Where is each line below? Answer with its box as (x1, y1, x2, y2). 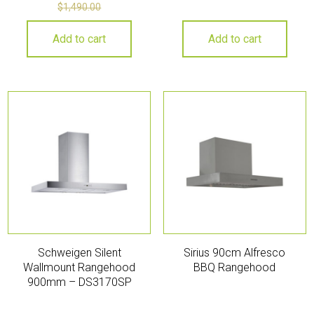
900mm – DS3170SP (27, 275, 132, 289)
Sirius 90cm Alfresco (184, 245, 286, 259)
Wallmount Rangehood (23, 260, 136, 274)
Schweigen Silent (37, 245, 121, 259)
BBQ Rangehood (193, 260, 276, 274)
